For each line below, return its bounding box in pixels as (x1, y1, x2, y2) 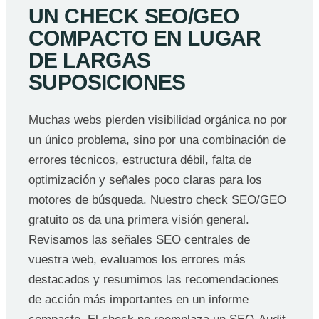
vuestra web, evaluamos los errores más (28, 253, 246, 267)
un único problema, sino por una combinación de (28, 133, 286, 147)
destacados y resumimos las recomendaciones (28, 273, 279, 287)
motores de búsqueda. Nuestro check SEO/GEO (28, 193, 286, 207)
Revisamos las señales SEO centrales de (28, 233, 250, 247)
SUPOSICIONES (28, 70, 186, 95)
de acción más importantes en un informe (28, 293, 249, 307)
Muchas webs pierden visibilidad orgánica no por (28, 113, 287, 127)
